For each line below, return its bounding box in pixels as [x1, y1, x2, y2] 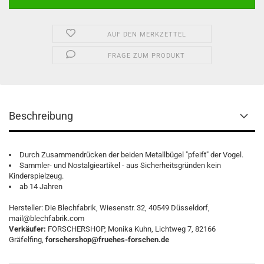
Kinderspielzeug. [9, 171, 64, 180]
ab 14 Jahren [19, 182, 62, 191]
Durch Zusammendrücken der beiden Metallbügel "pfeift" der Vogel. [19, 150, 243, 159]
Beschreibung [9, 110, 73, 122]
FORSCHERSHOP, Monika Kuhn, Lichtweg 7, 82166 [46, 225, 216, 233]
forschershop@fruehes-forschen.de [45, 235, 169, 244]
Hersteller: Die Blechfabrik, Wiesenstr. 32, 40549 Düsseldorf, [9, 203, 210, 212]
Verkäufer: [9, 225, 46, 233]
